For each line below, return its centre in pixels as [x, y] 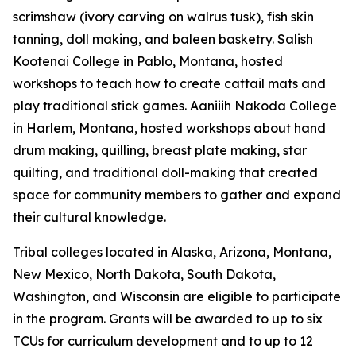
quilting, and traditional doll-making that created [165, 172]
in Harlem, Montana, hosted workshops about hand [169, 128]
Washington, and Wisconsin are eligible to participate [177, 296]
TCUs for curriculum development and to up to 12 [163, 341]
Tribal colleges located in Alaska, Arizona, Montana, [172, 252]
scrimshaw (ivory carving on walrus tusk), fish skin [163, 17]
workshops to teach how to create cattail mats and [169, 83]
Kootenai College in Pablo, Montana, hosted [148, 61]
